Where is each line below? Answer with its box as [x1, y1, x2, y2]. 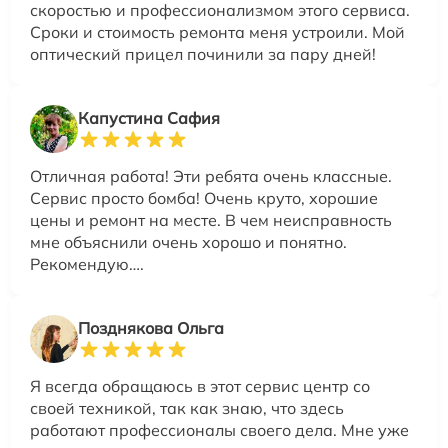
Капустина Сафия [78, 108, 220, 128]
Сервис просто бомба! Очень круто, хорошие [30, 188, 378, 208]
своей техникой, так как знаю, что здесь [30, 398, 344, 418]
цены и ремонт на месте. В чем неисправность [30, 210, 392, 230]
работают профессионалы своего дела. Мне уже [30, 420, 409, 440]
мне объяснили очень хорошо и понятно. [30, 232, 347, 252]
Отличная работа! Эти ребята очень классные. [30, 166, 392, 186]
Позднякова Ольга [78, 318, 224, 338]
